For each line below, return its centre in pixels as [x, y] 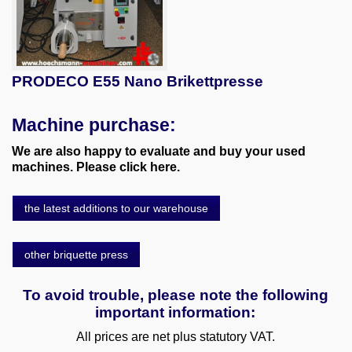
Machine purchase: [94, 125]
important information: [175, 312]
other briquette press [76, 254]
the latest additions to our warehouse [116, 208]
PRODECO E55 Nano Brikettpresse [137, 81]
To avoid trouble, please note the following [175, 295]
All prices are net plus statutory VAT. [175, 336]
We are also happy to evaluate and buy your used [159, 151]
